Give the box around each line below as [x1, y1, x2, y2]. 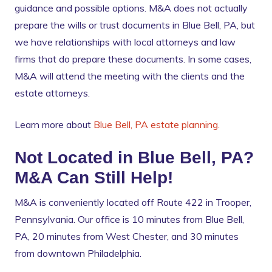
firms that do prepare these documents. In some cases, [15, 53, 251, 66]
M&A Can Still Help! [15, 168, 173, 188]
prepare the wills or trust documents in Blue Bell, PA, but [15, 19, 255, 32]
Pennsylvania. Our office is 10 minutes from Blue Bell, [15, 213, 244, 226]
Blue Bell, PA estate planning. [93, 118, 220, 131]
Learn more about [15, 118, 93, 131]
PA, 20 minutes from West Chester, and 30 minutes [15, 230, 239, 243]
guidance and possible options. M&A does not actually [15, 2, 248, 15]
